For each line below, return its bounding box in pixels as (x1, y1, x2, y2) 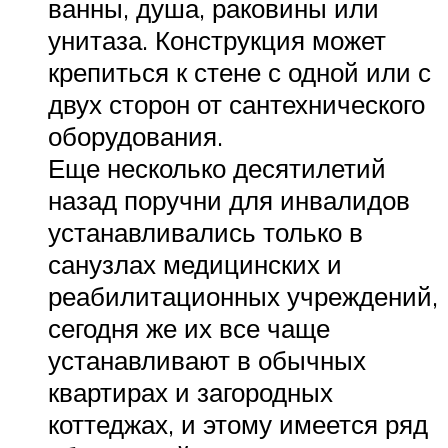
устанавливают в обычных (48, 343, 366, 376)
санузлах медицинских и (48, 247, 342, 280)
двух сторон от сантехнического (48, 87, 425, 120)
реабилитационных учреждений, (48, 279, 438, 312)
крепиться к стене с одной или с (48, 55, 431, 88)
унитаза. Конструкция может (48, 23, 386, 56)
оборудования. (48, 119, 223, 152)
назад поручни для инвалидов (48, 183, 410, 216)
